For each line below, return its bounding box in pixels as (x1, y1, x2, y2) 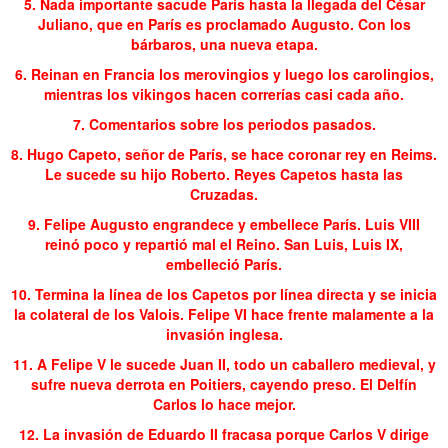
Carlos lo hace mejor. (152, 393, 296, 414)
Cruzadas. (190, 183, 258, 204)
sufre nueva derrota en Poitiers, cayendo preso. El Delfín (31, 373, 417, 394)
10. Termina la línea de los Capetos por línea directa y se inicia (11, 283, 437, 304)
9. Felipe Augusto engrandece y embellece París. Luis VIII (28, 213, 420, 234)
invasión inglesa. (165, 323, 283, 344)
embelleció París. (166, 253, 282, 274)
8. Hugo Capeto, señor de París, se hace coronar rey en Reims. (11, 143, 437, 164)
